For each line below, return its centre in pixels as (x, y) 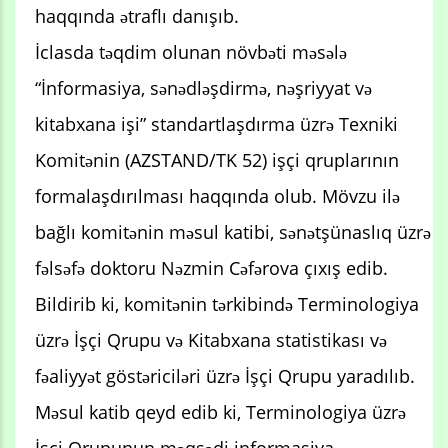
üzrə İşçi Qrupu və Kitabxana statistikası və (211, 339)
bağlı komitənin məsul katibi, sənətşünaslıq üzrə (233, 231)
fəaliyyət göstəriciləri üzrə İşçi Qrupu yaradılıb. (225, 375)
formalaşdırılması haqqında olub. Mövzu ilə (217, 195)
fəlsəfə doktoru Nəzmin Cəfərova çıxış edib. (211, 267)
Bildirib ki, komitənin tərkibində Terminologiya (227, 303)
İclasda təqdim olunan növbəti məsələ (191, 51)
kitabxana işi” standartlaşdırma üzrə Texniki (216, 123)
